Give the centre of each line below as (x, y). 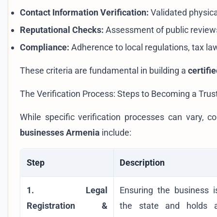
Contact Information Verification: (84, 12)
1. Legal (67, 190)
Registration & (67, 205)
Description (142, 162)
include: (116, 132)
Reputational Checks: (62, 30)
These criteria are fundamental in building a (104, 70)
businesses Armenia (60, 132)
